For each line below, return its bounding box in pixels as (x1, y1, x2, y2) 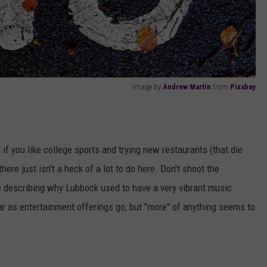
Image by (132, 82, 163, 92)
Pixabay (230, 82, 256, 92)
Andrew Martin (163, 82, 211, 92)
